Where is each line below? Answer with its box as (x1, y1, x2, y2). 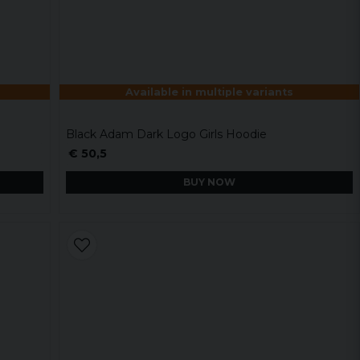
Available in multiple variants (125, 85, 294, 98)
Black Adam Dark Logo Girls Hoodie (66, 126, 268, 141)
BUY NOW (183, 176, 236, 189)
